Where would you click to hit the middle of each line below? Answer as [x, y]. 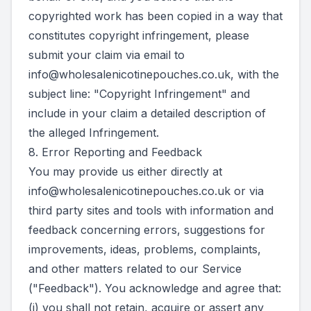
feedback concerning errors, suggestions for [147, 230]
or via [247, 191]
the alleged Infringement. [94, 133]
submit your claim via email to [107, 55]
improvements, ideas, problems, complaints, [145, 249]
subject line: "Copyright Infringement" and [139, 94]
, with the [255, 74]
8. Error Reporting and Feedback [115, 152]
